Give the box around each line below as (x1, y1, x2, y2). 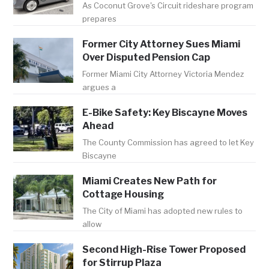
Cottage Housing (82, 188, 165, 200)
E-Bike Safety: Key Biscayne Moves (82, 106, 248, 118)
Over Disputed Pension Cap (82, 51, 211, 63)
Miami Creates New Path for (82, 175, 217, 187)
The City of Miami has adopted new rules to (82, 205, 243, 216)
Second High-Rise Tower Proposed (82, 243, 246, 255)
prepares (82, 13, 117, 23)
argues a (82, 82, 116, 92)
